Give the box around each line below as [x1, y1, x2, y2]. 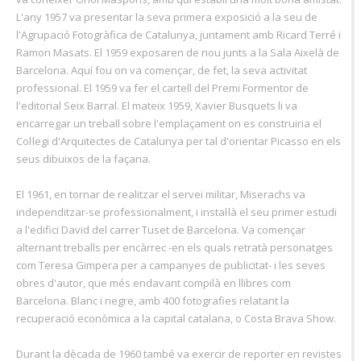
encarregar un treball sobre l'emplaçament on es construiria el [16, 115, 322, 131]
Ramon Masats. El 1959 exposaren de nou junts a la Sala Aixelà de [16, 44, 339, 60]
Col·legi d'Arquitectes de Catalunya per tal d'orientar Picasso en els [16, 133, 341, 148]
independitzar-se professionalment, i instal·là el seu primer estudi [16, 204, 337, 219]
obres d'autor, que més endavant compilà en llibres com [16, 275, 291, 290]
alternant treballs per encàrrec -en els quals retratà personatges [16, 239, 333, 255]
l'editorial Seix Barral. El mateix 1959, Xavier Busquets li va [16, 98, 297, 113]
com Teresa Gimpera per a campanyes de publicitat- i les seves [16, 257, 326, 272]
